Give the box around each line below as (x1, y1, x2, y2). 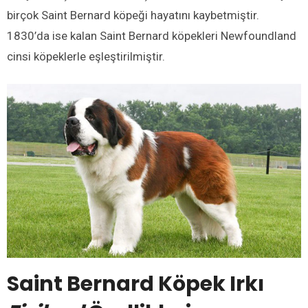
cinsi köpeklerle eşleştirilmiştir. (7, 49, 165, 64)
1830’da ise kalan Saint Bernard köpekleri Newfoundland (7, 29, 296, 43)
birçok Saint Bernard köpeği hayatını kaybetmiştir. (7, 8, 259, 23)
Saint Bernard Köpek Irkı (7, 269, 264, 298)
